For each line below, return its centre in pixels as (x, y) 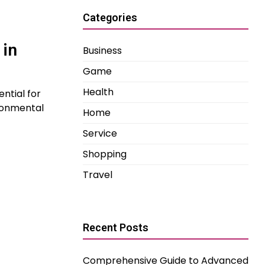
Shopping (105, 154)
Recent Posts (116, 227)
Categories (110, 17)
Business (102, 51)
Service (100, 133)
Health (98, 92)
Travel (98, 175)
